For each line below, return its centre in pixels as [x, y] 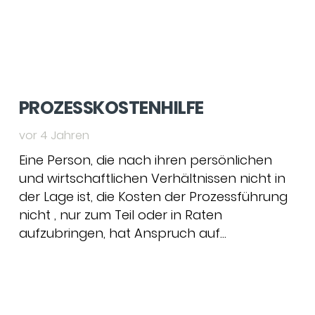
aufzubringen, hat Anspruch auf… [123, 233]
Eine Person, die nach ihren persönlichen [146, 160]
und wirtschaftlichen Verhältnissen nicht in [152, 178]
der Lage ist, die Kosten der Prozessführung [153, 197]
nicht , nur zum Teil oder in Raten [121, 215]
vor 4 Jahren [54, 135]
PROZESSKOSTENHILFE [111, 108]
